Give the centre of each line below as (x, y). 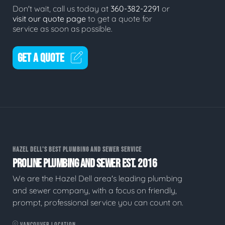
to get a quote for (119, 19)
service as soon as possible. (63, 29)
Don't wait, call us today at (62, 9)
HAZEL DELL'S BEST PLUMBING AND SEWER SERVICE (77, 150)
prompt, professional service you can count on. (98, 202)
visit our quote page (49, 19)
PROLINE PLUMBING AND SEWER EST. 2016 (85, 163)
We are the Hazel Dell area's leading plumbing (97, 178)
